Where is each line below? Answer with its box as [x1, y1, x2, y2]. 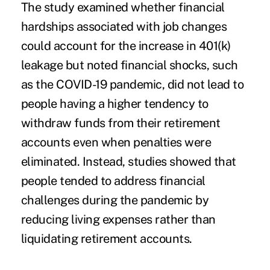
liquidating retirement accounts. [20, 231, 192, 246]
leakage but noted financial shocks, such [20, 58, 238, 73]
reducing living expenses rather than [20, 212, 216, 227]
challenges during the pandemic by [20, 193, 209, 208]
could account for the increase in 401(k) [20, 39, 231, 54]
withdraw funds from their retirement [20, 116, 221, 131]
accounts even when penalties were [20, 135, 212, 150]
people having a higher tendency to [20, 96, 209, 111]
